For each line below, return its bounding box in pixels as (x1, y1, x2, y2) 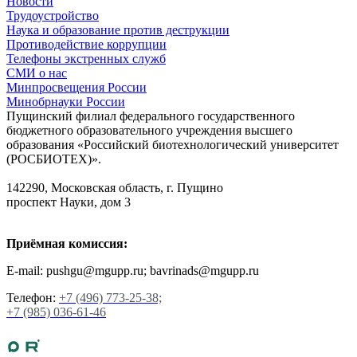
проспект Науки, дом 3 (6, 194, 131, 209)
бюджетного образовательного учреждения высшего (6, 123, 292, 137)
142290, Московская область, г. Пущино (6, 180, 223, 194)
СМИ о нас (6, 65, 67, 80)
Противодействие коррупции (6, 37, 167, 51)
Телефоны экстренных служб (6, 51, 166, 65)
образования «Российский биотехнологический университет (6, 137, 339, 151)
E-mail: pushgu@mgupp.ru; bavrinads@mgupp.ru (6, 263, 259, 277)
